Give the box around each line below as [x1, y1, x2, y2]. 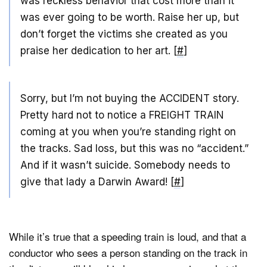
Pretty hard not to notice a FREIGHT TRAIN [20, 109, 224, 122]
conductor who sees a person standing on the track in [9, 245, 247, 260]
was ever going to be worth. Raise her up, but [20, 11, 239, 23]
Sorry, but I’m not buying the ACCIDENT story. [20, 92, 239, 105]
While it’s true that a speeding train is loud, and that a [9, 229, 246, 244]
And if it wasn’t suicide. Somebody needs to [20, 159, 230, 172]
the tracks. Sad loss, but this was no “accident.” [20, 142, 249, 155]
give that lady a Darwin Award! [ [20, 176, 174, 188]
